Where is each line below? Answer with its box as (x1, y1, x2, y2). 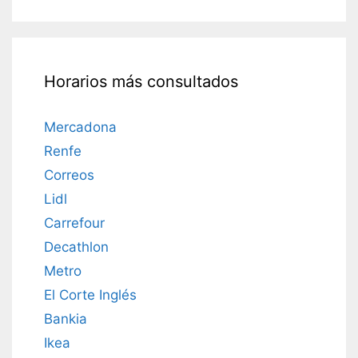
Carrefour (44, 215, 105, 232)
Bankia (44, 311, 87, 328)
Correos (44, 167, 94, 184)
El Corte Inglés (44, 287, 137, 304)
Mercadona (44, 119, 117, 136)
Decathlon (44, 239, 109, 256)
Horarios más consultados (44, 72, 238, 92)
